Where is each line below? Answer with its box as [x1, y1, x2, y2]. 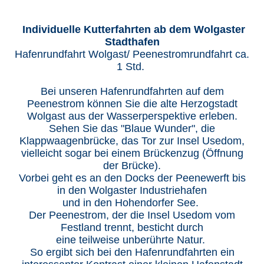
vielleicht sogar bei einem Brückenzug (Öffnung [21, 147, 243, 160]
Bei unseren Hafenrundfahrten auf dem [40, 85, 224, 98]
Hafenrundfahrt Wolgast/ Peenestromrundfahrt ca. [15, 48, 249, 61]
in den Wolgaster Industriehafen [57, 184, 207, 197]
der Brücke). [103, 160, 161, 172]
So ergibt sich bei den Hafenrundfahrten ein [29, 246, 235, 259]
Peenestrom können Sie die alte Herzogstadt [27, 98, 237, 110]
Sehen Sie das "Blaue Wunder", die [49, 123, 215, 135]
